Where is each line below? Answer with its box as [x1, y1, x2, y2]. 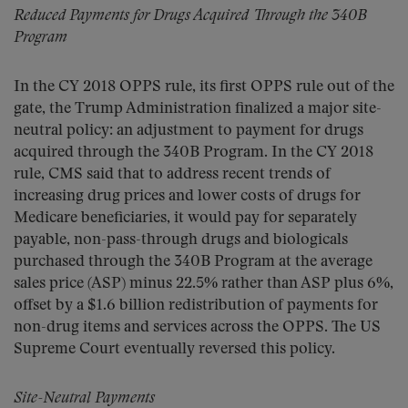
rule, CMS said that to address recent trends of [14, 167, 331, 182]
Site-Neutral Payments [14, 391, 155, 406]
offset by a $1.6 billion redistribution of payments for [14, 298, 378, 313]
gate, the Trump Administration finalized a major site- [14, 101, 382, 117]
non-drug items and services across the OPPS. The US [14, 320, 381, 335]
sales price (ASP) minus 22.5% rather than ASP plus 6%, [14, 276, 393, 291]
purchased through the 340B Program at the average [14, 254, 372, 270]
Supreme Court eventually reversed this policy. [14, 342, 335, 357]
